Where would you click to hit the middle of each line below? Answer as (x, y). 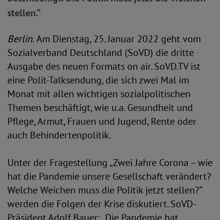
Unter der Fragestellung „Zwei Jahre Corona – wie (110, 163)
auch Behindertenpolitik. (59, 135)
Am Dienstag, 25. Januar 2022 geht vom (118, 39)
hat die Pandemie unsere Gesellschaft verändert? (109, 176)
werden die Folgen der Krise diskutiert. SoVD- (102, 204)
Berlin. (21, 39)
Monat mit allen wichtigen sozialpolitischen (99, 94)
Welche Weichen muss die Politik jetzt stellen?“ (105, 190)
